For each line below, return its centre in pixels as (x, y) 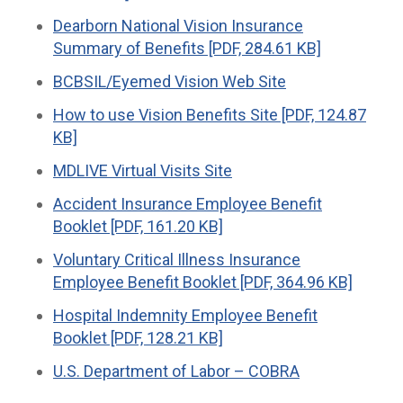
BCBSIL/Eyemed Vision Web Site (170, 82)
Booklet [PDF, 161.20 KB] (138, 227)
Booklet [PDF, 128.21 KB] (138, 338)
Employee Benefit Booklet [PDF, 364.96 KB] (203, 282)
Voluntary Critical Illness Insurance (177, 260)
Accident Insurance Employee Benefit (188, 204)
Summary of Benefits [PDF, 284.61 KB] (187, 49)
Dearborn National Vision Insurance (178, 26)
